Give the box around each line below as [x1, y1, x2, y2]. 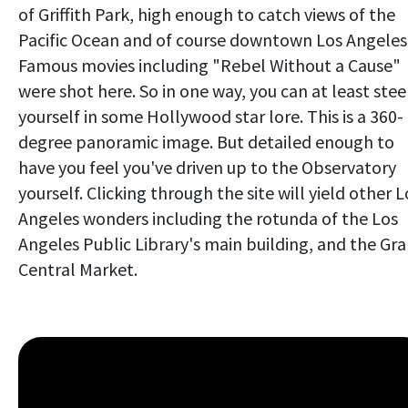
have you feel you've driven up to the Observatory [18, 156, 396, 179]
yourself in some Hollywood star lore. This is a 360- [18, 105, 403, 128]
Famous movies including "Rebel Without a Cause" [18, 54, 401, 77]
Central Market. [18, 258, 138, 281]
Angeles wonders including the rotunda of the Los [18, 207, 398, 230]
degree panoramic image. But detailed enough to [18, 130, 394, 154]
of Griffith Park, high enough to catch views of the [18, 3, 395, 26]
